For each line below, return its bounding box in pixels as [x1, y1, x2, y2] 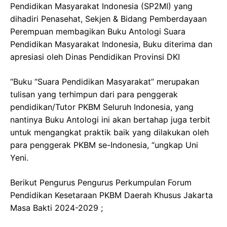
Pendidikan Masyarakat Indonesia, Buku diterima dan [10, 39, 212, 49]
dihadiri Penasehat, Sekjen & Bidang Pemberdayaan [10, 14, 207, 24]
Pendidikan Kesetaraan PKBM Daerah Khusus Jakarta [10, 190, 213, 200]
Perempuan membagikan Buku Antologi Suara [10, 26, 185, 36]
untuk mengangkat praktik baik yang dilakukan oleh [10, 127, 209, 137]
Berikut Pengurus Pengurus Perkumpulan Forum [10, 177, 192, 187]
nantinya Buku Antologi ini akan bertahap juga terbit [10, 115, 210, 125]
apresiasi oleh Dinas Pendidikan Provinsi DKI [10, 52, 180, 62]
